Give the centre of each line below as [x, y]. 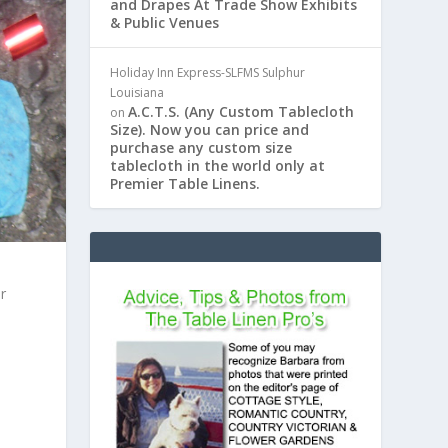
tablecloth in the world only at [218, 165]
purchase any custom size [201, 147]
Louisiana [137, 92]
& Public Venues [165, 22]
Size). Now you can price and [210, 129]
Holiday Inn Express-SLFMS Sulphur [208, 72]
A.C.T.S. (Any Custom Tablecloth [241, 111]
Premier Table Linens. [185, 183]
